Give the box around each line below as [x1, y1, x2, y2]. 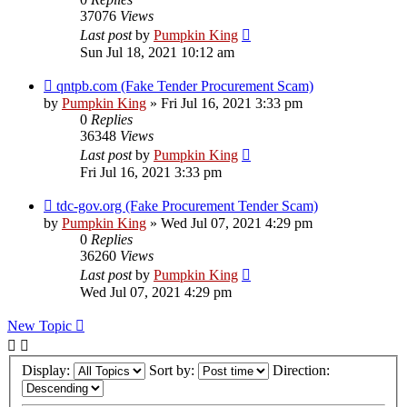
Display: [22, 362, 74, 379]
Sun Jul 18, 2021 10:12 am [80, 45, 234, 61]
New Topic [7, 318, 72, 334]
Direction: [273, 362, 333, 379]
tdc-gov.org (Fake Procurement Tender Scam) [56, 198, 318, 214]
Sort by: [149, 362, 198, 379]
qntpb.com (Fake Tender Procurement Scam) [56, 78, 313, 94]
